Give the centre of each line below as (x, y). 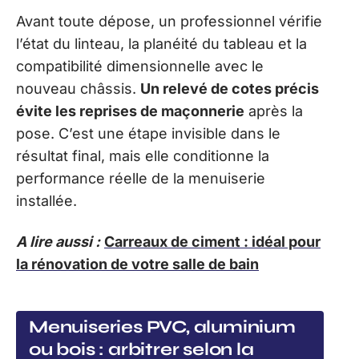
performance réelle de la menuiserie (141, 179)
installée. (46, 201)
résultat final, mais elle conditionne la (143, 156)
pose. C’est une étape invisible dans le (148, 134)
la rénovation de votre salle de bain (137, 264)
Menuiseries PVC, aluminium (162, 327)
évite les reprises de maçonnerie (130, 111)
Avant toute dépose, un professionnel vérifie (169, 22)
